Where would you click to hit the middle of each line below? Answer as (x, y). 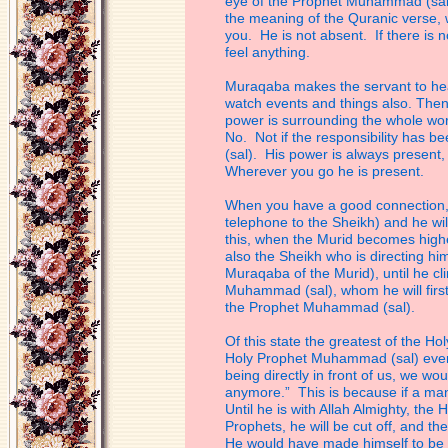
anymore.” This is (284, 392)
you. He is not (272, 35)
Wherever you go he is (298, 171)
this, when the (271, 239)
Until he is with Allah (289, 409)
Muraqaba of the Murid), (304, 273)
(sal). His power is (285, 154)
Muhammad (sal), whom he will (325, 290)
